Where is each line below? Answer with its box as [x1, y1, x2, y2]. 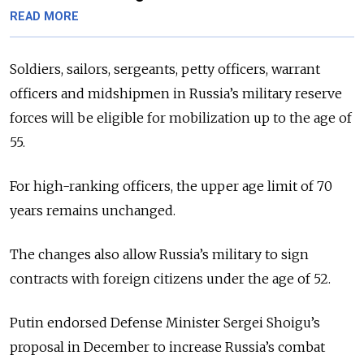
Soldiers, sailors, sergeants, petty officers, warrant [10, 61, 320, 78]
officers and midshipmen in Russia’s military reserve [10, 85, 342, 102]
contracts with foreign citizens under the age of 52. [10, 271, 331, 288]
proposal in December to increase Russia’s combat [10, 339, 325, 356]
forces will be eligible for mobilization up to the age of [10, 110, 352, 127]
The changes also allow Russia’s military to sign [10, 246, 309, 263]
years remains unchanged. [10, 202, 175, 219]
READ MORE [10, 10, 79, 24]
